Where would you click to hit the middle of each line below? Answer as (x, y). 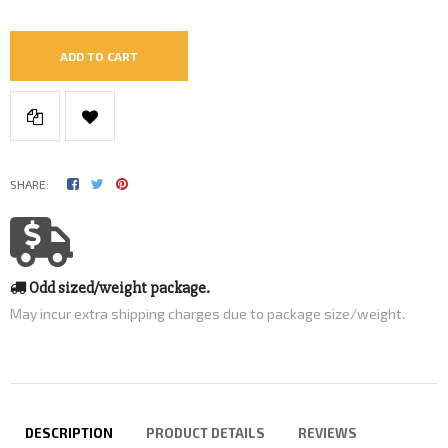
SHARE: (29, 184)
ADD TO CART (99, 55)
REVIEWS (328, 433)
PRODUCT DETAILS (206, 433)
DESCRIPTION (69, 433)
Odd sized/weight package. (118, 288)
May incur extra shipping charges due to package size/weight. (207, 314)
